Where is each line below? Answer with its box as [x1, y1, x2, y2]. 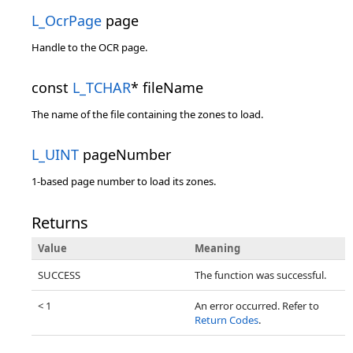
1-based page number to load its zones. [32, 174, 216, 188]
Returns [32, 212, 88, 233]
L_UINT [32, 145, 79, 164]
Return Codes [195, 313, 258, 327]
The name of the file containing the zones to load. [32, 107, 263, 121]
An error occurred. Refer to [195, 299, 319, 313]
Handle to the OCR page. [32, 40, 147, 54]
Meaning [195, 241, 240, 255]
